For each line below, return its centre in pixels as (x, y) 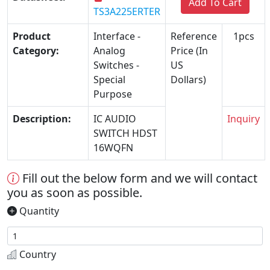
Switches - (116, 65)
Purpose (113, 94)
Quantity (38, 211)
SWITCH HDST (125, 133)
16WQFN (113, 148)
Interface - (117, 36)
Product (32, 36)
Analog (109, 51)
